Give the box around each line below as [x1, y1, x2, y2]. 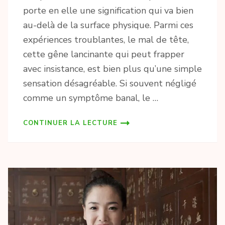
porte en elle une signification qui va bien [23, 5, 193, 17]
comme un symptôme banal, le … [23, 92, 158, 104]
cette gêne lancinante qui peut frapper [23, 48, 184, 61]
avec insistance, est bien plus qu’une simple [23, 63, 202, 75]
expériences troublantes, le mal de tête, [23, 34, 189, 46]
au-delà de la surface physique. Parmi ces [23, 19, 193, 32]
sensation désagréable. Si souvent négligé [23, 77, 196, 90]
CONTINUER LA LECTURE [23, 119, 118, 128]
